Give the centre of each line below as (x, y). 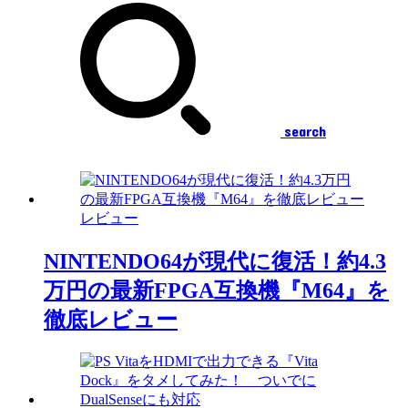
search (305, 130)
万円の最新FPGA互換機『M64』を (216, 290)
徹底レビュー (111, 319)
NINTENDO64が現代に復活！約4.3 (215, 261)
